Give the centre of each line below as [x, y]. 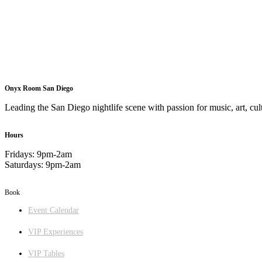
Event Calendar [54, 211]
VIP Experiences [56, 232]
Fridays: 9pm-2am [38, 154]
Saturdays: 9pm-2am [43, 165]
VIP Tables [46, 254]
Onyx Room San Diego [39, 89]
